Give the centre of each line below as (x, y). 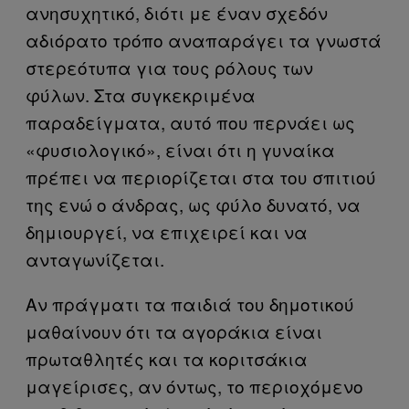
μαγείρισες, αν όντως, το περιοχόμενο (194, 386)
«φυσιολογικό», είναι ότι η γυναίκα (180, 149)
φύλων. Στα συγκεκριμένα (141, 94)
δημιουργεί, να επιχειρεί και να (167, 231)
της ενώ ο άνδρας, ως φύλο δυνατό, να (193, 204)
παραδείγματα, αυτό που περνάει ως (190, 122)
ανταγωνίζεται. (95, 259)
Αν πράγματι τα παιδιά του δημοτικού (190, 304)
